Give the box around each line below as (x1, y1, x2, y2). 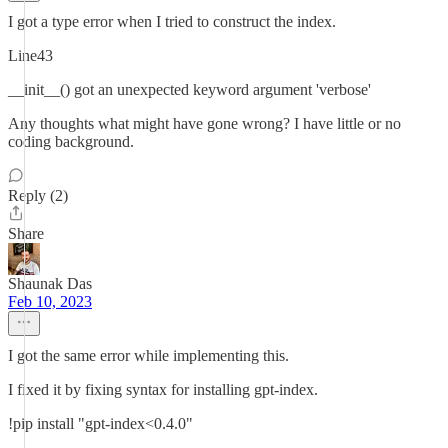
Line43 (8, 47, 53, 64)
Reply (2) (8, 187, 68, 204)
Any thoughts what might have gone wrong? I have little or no (8, 115, 401, 132)
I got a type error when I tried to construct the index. (8, 13, 336, 30)
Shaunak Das (8, 275, 92, 292)
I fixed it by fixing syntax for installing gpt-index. (8, 381, 318, 398)
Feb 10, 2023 (8, 293, 92, 310)
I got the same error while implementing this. (8, 347, 289, 364)
